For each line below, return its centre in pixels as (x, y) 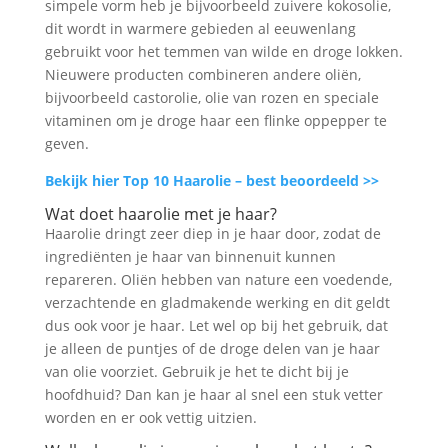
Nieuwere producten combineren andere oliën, (202, 74)
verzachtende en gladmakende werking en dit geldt (217, 302)
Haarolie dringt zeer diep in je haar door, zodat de (212, 233)
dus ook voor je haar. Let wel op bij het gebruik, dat (216, 325)
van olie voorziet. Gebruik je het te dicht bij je (196, 371)
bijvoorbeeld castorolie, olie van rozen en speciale (211, 97)
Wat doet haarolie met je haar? (160, 213)
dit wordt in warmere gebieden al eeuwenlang (200, 28)
